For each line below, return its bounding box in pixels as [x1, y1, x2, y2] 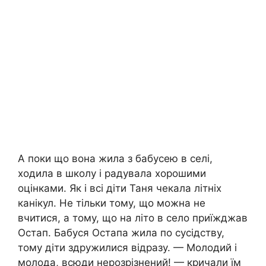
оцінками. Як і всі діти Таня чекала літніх [18, 182, 221, 194]
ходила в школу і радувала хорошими [18, 167, 206, 179]
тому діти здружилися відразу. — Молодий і [18, 242, 237, 254]
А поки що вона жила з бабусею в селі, [18, 153, 213, 164]
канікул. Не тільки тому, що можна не [18, 197, 205, 209]
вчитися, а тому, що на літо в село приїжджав [18, 212, 248, 224]
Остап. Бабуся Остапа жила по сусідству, [18, 227, 224, 239]
